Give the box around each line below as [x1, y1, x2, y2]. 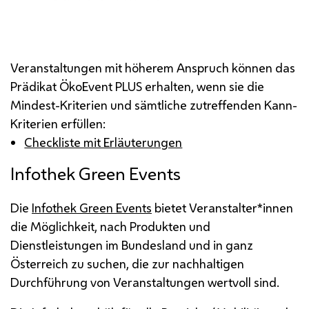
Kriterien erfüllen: [10, 115, 106, 132]
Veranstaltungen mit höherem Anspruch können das [10, 59, 295, 77]
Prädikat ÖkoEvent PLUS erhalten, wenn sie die [10, 78, 264, 95]
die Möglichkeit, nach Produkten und [10, 218, 210, 235]
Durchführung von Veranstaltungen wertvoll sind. [10, 274, 279, 291]
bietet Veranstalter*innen [152, 199, 293, 217]
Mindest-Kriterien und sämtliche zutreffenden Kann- [10, 97, 297, 114]
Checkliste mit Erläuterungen [24, 134, 183, 151]
